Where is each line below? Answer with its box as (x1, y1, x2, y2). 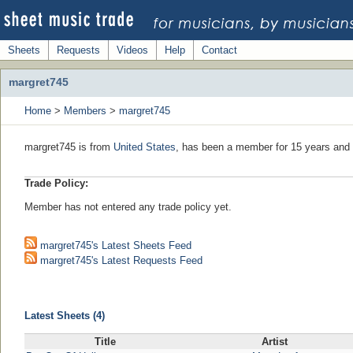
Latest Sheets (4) (24, 310, 105, 321)
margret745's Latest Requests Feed (37, 255, 203, 266)
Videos (117, 44, 148, 56)
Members (64, 105, 106, 117)
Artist (262, 336, 288, 347)
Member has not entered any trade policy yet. (24, 201, 232, 213)
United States (113, 141, 176, 153)
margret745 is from (24, 141, 113, 153)
